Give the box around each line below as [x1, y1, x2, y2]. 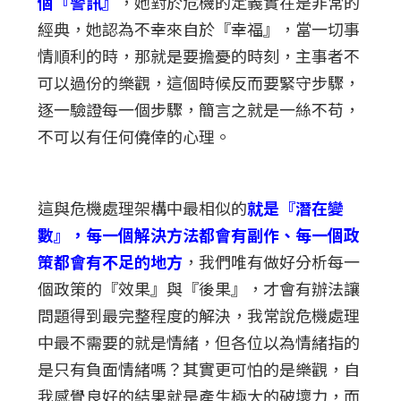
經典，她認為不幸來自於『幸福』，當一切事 [38, 16, 361, 40]
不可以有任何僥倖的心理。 [38, 124, 232, 148]
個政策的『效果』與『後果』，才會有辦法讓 [38, 276, 361, 300]
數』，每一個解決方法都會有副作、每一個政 [38, 222, 361, 246]
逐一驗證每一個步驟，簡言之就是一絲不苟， [38, 97, 361, 121]
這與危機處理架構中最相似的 [38, 195, 248, 219]
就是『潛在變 [247, 195, 345, 219]
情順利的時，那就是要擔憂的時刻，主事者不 [38, 43, 361, 67]
